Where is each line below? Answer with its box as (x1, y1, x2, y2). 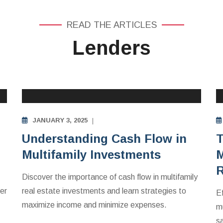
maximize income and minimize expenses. (22, 201, 167, 209)
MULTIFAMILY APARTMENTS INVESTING (51, 62, 175, 69)
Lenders (72, 37, 151, 59)
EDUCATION (51, 76, 88, 83)
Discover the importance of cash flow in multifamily (22, 173, 198, 181)
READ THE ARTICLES (66, 20, 157, 30)
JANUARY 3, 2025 (33, 116, 88, 124)
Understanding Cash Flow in (22, 132, 187, 145)
